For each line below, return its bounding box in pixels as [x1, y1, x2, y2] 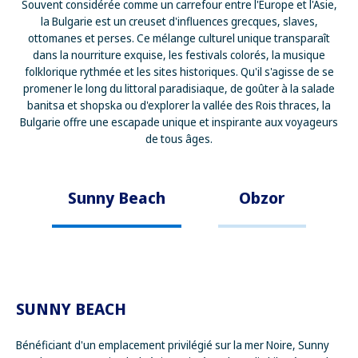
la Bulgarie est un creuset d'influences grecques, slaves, [40, 14, 318, 29]
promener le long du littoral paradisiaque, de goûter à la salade [23, 81, 335, 96]
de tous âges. [145, 131, 213, 146]
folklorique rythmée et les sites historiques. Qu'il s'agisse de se [24, 64, 334, 79]
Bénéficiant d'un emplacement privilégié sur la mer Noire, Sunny [16, 337, 329, 352]
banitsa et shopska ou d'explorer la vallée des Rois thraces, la [27, 97, 331, 113]
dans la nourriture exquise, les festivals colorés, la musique [33, 47, 325, 62]
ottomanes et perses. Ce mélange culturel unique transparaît [28, 30, 330, 46]
